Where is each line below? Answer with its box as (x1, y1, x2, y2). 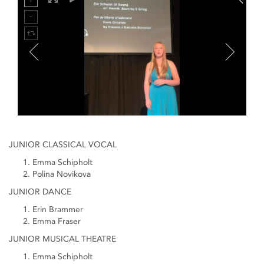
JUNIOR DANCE (9, 187, 71, 197)
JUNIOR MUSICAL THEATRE (9, 234, 116, 244)
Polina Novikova (32, 169, 91, 179)
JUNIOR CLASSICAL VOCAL (9, 140, 117, 150)
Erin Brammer (32, 204, 83, 214)
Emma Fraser (32, 216, 81, 226)
